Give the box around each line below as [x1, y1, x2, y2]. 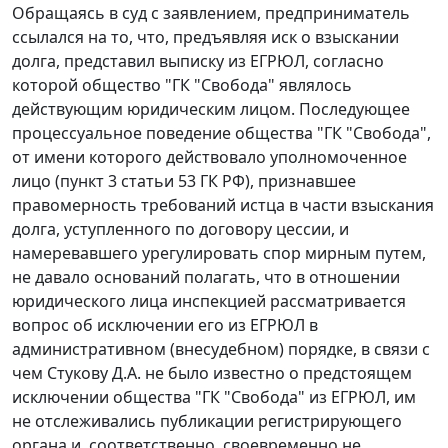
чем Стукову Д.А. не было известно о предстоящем [12, 362, 412, 385]
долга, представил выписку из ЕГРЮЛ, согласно [12, 50, 384, 73]
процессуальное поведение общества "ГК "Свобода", [12, 122, 431, 145]
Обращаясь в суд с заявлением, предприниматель [12, 2, 410, 25]
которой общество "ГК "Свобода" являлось [12, 74, 352, 97]
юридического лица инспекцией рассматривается [12, 290, 406, 313]
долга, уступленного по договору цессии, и [12, 218, 349, 241]
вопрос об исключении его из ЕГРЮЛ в [12, 314, 318, 337]
